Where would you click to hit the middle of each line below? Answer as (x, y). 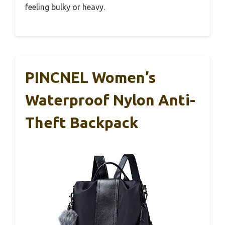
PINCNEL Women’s (90, 78)
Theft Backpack (82, 123)
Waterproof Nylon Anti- (110, 100)
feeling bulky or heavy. (65, 7)
